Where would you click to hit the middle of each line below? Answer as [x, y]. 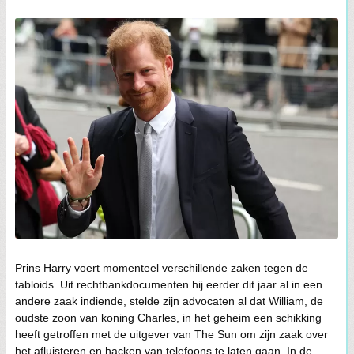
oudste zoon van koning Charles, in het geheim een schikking [168, 317]
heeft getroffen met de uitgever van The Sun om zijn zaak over [171, 334]
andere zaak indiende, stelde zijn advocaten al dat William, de [169, 301]
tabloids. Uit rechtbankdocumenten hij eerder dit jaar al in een [169, 284]
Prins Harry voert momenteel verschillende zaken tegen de [162, 267]
